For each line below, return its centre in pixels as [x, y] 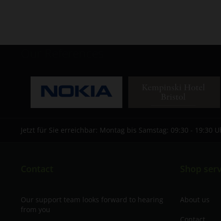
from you [36, 209]
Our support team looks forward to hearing [92, 199]
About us [195, 199]
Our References [62, 53]
